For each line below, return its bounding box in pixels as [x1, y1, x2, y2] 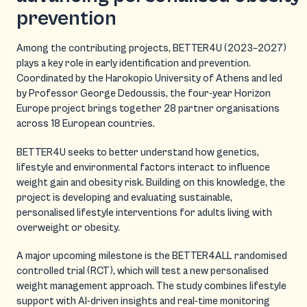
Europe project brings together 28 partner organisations [16, 103, 280, 114]
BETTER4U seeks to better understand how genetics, [16, 146, 259, 158]
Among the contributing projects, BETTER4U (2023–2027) [16, 42, 286, 54]
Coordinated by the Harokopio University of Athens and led [16, 73, 282, 84]
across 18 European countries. [16, 118, 155, 130]
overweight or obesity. [16, 221, 120, 234]
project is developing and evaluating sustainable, [16, 191, 232, 204]
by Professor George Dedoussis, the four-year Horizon [16, 88, 271, 99]
